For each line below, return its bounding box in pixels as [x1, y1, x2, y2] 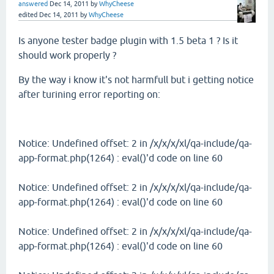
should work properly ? [18, 50, 116, 61]
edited [18, 11, 37, 19]
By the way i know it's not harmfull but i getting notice [18, 74, 254, 86]
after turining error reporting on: [18, 89, 160, 100]
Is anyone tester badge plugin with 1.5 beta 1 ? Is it [18, 35, 238, 46]
